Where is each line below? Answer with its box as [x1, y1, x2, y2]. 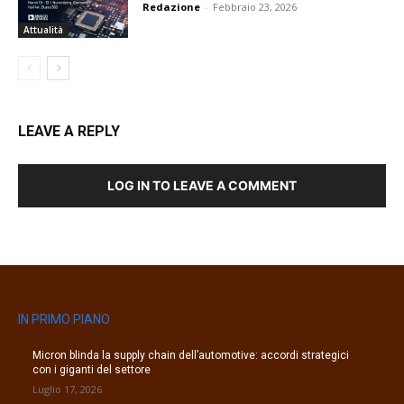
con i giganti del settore [32, 363, 151, 377]
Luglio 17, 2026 [32, 382, 102, 397]
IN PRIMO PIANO [18, 312, 110, 327]
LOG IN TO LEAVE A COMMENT [107, 178, 297, 194]
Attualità [23, 23, 63, 37]
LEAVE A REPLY [18, 123, 120, 141]
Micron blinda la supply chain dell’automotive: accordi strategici [32, 349, 349, 363]
